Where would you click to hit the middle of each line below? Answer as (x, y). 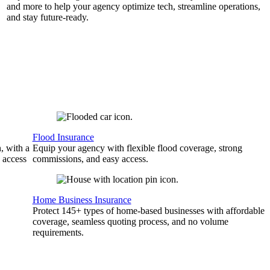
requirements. (58, 232)
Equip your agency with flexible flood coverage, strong (137, 148)
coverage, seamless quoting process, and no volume (130, 221)
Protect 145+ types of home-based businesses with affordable (148, 211)
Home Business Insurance (82, 200)
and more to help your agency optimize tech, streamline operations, (133, 6)
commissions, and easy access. (90, 159)
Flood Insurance (63, 137)
